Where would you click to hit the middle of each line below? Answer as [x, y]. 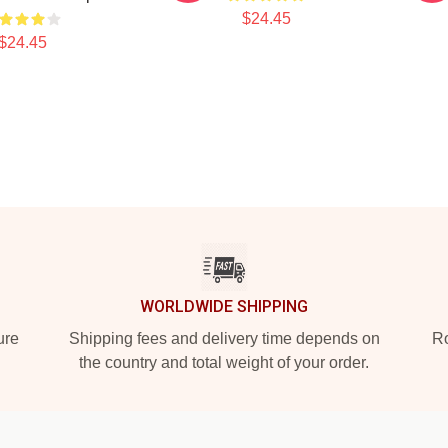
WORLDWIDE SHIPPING [224, 306]
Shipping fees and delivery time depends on [224, 338]
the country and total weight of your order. [224, 362]
